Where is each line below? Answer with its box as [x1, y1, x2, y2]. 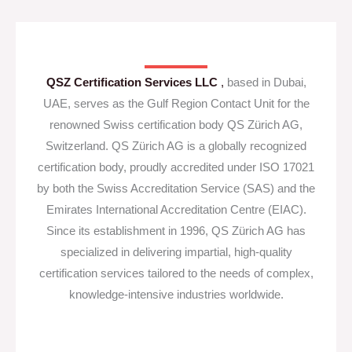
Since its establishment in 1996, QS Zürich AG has [46, 225, 306, 238]
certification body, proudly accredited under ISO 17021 [38, 161, 314, 174]
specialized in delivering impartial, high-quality [60, 246, 292, 259]
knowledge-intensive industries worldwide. [68, 288, 284, 302]
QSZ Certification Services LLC [46, 76, 221, 90]
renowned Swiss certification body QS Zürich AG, [49, 119, 302, 132]
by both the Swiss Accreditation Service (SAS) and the [37, 182, 315, 196]
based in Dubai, [226, 76, 306, 90]
